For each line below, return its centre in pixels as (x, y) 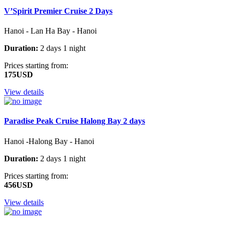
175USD (19, 75)
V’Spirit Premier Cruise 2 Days (58, 11)
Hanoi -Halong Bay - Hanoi (49, 141)
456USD (19, 185)
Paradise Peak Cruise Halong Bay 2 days (75, 121)
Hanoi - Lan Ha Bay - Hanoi (50, 31)
